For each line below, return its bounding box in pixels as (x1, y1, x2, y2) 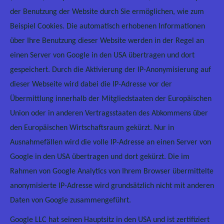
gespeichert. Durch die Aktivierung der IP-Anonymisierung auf (10, 66, 211, 74)
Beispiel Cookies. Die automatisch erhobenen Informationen (10, 22, 205, 30)
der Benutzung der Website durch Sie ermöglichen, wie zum (10, 8, 204, 16)
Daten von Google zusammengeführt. (10, 196, 131, 204)
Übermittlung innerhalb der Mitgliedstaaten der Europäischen (10, 95, 211, 103)
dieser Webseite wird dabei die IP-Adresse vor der (10, 80, 172, 88)
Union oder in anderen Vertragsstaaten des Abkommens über (10, 109, 208, 117)
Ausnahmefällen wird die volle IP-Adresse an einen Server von (10, 138, 211, 146)
